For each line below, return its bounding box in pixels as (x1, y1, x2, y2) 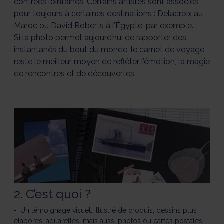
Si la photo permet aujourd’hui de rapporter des (14, 33, 186, 43)
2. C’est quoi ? (14, 186, 91, 201)
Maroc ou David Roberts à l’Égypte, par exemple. (14, 21, 193, 31)
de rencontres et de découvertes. (14, 69, 136, 79)
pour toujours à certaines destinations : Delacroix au (14, 9, 203, 19)
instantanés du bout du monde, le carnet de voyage (14, 45, 204, 55)
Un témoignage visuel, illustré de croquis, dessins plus (20, 206, 197, 214)
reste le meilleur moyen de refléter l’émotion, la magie (14, 57, 210, 67)
